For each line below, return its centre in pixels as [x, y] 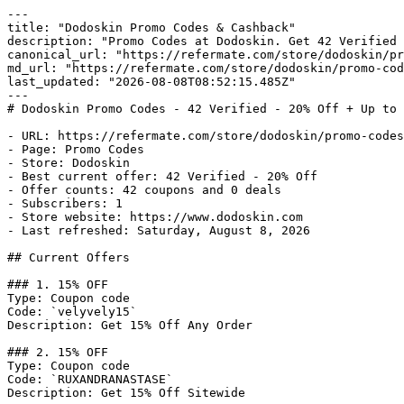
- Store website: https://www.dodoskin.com [155, 217]
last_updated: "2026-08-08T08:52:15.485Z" [151, 82]
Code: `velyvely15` [72, 312]
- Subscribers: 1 [65, 203]
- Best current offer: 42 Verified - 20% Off [162, 176]
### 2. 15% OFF [58, 352]
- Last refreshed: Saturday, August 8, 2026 [159, 230]
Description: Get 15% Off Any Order [130, 325]
